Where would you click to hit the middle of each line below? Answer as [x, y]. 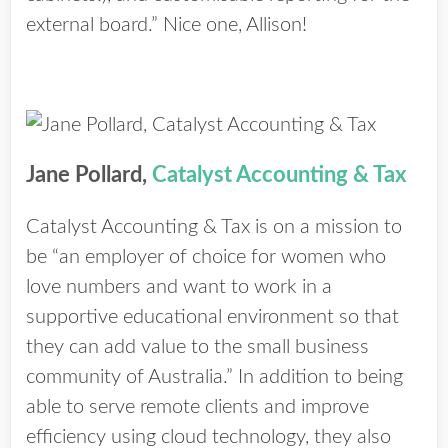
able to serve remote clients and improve [197, 407]
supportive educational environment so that [212, 317]
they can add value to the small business [197, 347]
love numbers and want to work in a [179, 287]
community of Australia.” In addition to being [214, 377]
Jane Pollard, [89, 175]
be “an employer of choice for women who [206, 257]
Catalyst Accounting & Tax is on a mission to [214, 227]
